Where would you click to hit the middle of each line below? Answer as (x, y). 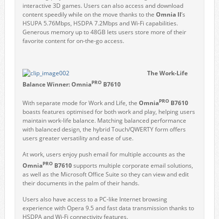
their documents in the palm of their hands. (81, 183)
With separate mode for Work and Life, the (80, 103)
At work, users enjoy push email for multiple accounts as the (104, 154)
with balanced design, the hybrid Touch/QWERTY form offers (104, 129)
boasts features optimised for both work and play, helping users (109, 112)
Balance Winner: (47, 84)
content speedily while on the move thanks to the (88, 14)
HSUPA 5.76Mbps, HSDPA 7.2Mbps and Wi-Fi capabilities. (100, 23)
